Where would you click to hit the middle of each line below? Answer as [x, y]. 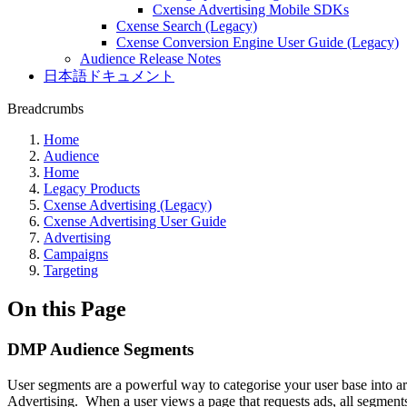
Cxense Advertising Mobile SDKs [251, 10]
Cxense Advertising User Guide [135, 221]
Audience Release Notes [150, 59]
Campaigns [76, 254]
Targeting [71, 270]
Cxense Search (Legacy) [187, 26]
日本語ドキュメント [109, 76]
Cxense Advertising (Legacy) [128, 205]
